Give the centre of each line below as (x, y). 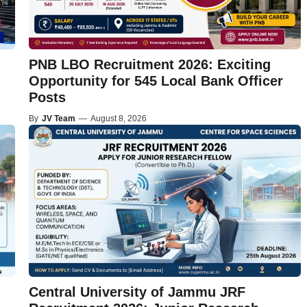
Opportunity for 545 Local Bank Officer (156, 81)
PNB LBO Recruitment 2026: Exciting (149, 64)
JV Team (58, 118)
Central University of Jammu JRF (137, 292)
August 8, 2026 (118, 118)
